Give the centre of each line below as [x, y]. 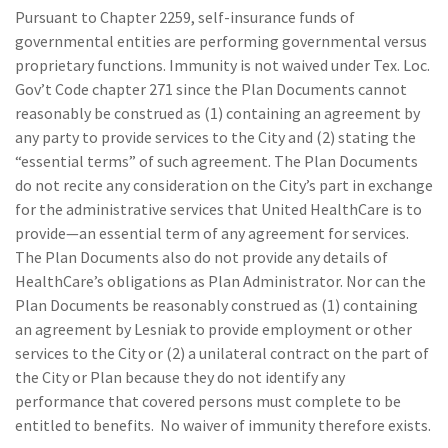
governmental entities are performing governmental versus [221, 41]
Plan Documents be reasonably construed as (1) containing [216, 305]
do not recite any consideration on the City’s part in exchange [224, 185]
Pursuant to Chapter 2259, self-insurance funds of [185, 17]
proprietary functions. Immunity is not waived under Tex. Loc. [222, 65]
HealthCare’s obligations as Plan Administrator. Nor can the [220, 281]
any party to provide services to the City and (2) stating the [215, 137]
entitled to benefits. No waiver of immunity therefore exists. [223, 425]
